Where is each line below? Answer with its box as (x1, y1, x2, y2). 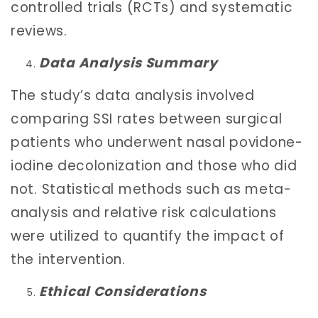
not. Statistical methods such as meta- (11, 179, 292, 199)
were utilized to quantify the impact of (11, 226, 285, 246)
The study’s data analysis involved (11, 85, 255, 105)
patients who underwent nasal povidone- (11, 132, 303, 152)
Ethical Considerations (39, 282, 207, 302)
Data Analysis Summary (39, 53, 218, 73)
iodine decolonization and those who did (11, 155, 297, 175)
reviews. (11, 21, 67, 40)
